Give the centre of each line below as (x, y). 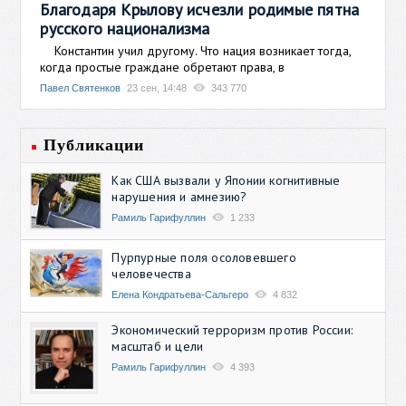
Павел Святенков (81, 87)
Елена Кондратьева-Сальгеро (180, 294)
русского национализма (125, 28)
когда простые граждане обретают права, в (163, 67)
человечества (151, 273)
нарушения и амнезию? (179, 196)
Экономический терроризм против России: (232, 329)
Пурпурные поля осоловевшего (204, 257)
